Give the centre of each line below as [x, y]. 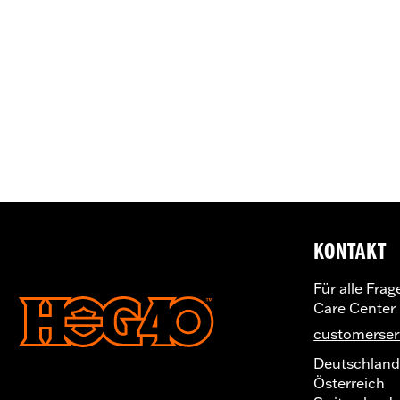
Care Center [355, 308]
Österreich [350, 383]
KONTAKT [350, 253]
